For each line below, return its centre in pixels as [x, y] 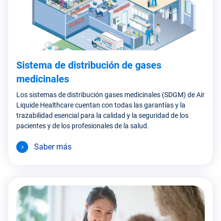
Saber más [53, 147]
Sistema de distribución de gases [89, 65]
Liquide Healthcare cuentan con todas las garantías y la [101, 105]
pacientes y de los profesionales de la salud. [83, 126]
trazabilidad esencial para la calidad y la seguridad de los [102, 115]
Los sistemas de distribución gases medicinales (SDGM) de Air [110, 94]
